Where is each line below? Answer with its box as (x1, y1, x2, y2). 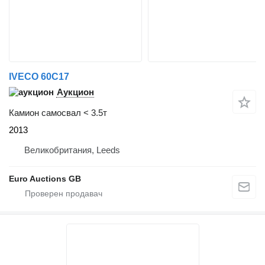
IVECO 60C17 (9, 72, 69, 82)
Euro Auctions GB (9, 174, 81, 184)
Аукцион (57, 87, 94, 98)
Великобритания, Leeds (24, 145, 120, 156)
